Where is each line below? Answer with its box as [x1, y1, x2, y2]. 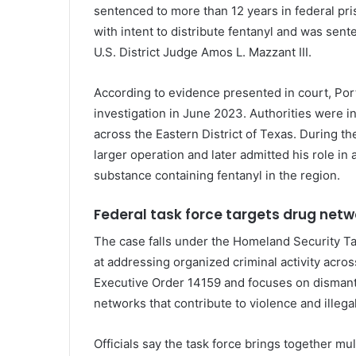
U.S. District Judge [94, 44, 201, 60]
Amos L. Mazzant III [201, 44, 308, 60]
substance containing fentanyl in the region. [94, 168, 340, 184]
